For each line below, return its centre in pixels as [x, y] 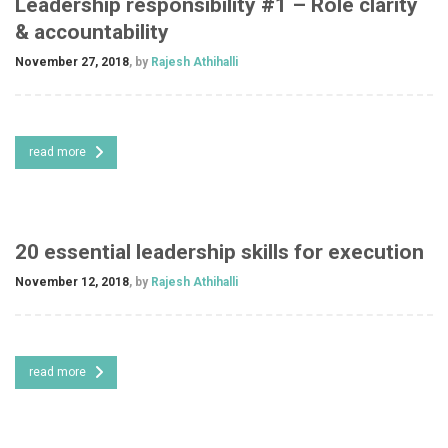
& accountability [92, 31]
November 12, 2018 [72, 281]
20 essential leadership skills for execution [219, 251]
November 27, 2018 [72, 61]
